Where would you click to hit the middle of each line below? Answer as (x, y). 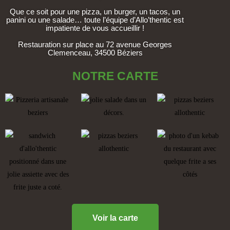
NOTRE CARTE (115, 76)
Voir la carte (115, 218)
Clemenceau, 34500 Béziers (95, 53)
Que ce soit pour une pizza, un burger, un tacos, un (95, 12)
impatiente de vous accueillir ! (95, 28)
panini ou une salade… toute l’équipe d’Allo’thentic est (95, 20)
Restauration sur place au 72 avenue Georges (95, 45)
